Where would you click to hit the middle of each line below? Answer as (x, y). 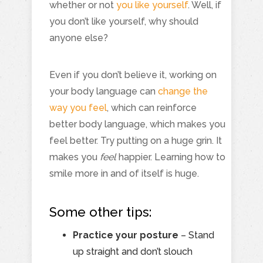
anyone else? (79, 38)
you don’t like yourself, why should (124, 21)
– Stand (196, 235)
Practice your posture (126, 235)
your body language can (104, 91)
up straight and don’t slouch (133, 251)
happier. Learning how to (171, 157)
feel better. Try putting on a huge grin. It (136, 140)
